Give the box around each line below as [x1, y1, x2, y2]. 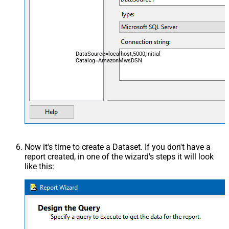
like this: [25, 162, 54, 172]
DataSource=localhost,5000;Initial [75, 50, 161, 57]
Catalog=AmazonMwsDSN [75, 57, 142, 64]
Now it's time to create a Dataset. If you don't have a [25, 142, 211, 152]
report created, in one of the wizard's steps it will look [25, 152, 214, 162]
